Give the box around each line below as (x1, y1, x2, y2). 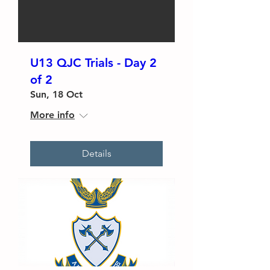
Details (81, 147, 111, 159)
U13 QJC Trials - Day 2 (30, 55, 157, 70)
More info (30, 108, 75, 121)
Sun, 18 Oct (30, 88, 83, 100)
